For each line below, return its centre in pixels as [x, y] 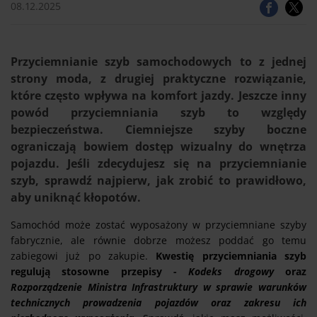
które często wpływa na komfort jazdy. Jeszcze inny [158, 96]
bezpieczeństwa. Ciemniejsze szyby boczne [158, 129]
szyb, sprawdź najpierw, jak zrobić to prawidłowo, [158, 180]
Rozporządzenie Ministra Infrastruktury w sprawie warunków [158, 287]
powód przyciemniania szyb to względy [158, 113]
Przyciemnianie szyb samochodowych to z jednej [158, 62]
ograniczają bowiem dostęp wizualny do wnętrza [158, 146]
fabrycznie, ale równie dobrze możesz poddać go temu [158, 240]
